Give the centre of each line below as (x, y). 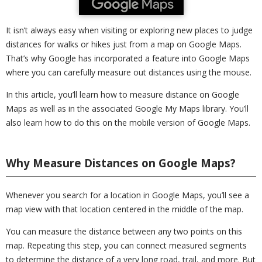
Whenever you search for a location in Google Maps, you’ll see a (127, 195)
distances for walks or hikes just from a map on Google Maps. (124, 44)
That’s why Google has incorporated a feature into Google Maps (128, 58)
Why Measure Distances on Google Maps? (121, 163)
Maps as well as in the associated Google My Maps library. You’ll (127, 108)
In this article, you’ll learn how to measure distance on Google (123, 94)
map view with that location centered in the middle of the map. (125, 209)
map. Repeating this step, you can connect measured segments (126, 245)
